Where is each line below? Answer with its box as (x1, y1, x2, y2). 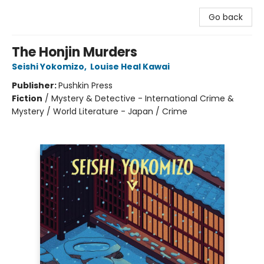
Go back (209, 11, 243, 23)
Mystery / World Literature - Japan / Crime (12, 105, 187, 117)
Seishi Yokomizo (12, 61, 84, 72)
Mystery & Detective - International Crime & (51, 93, 234, 104)
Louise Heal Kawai (90, 61, 170, 72)
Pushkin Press (58, 80, 113, 91)
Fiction (12, 93, 42, 104)
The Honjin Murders (12, 43, 137, 61)
